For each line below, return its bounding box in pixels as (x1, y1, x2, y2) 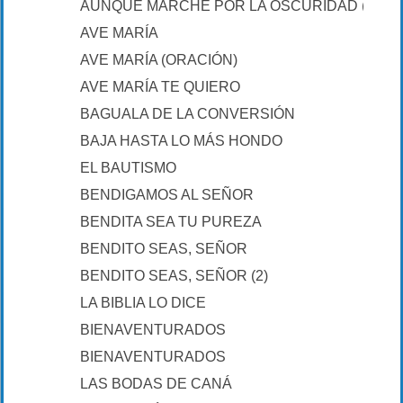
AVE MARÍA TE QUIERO (80, 79, 240, 94)
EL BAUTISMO (80, 160, 176, 175)
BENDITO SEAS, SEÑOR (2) (80, 268, 268, 283)
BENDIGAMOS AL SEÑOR (80, 187, 254, 202)
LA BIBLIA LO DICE (80, 295, 206, 310)
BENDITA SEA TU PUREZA (80, 214, 262, 229)
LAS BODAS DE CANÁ (80, 376, 232, 391)
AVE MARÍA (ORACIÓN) (80, 52, 237, 67)
